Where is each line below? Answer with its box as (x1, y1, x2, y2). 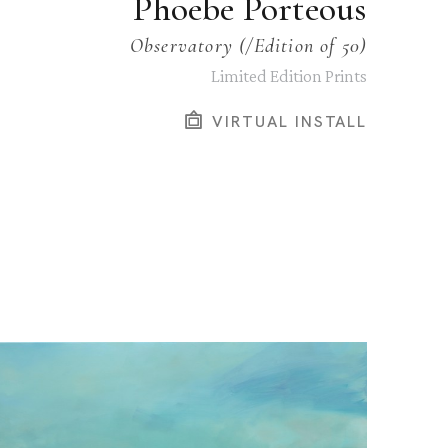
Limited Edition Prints (211, 66, 368, 87)
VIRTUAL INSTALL (206, 110, 368, 132)
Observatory (129, 34, 233, 59)
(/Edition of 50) (232, 34, 368, 59)
